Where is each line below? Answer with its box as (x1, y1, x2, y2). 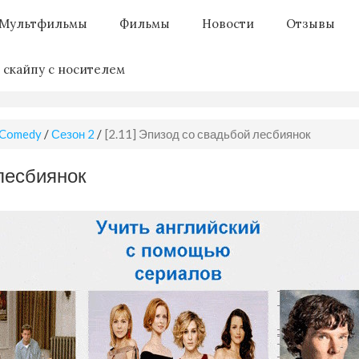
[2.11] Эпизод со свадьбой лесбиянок (105, 126, 311, 141)
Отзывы (286, 15, 335, 31)
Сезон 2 (51, 126, 95, 141)
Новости (202, 15, 254, 31)
